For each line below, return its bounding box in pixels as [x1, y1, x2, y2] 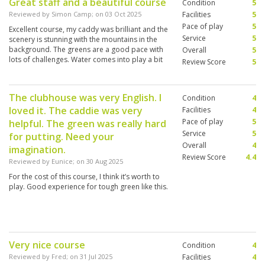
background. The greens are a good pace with [9, 44, 163, 55]
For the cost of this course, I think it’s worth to [9, 172, 160, 182]
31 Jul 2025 [80, 252, 112, 261]
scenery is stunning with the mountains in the [9, 34, 157, 45]
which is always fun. [9, 64, 73, 75]
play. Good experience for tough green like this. [9, 182, 168, 192]
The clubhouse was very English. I [9, 91, 161, 105]
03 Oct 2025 [105, 9, 141, 19]
